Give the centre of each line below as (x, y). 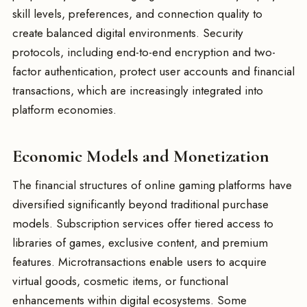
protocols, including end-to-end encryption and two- (144, 52)
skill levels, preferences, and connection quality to (137, 14)
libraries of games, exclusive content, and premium (140, 242)
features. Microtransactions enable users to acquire (139, 261)
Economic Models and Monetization (141, 156)
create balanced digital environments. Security (128, 33)
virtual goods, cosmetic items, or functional (120, 281)
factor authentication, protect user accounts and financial (153, 72)
